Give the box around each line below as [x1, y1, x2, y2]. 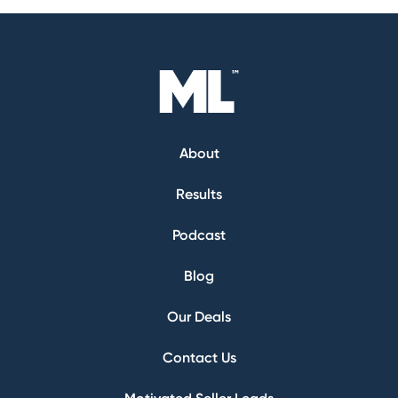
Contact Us [162, 349, 236, 367]
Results [176, 186, 222, 203]
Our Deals [167, 308, 231, 326]
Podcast [172, 227, 226, 244]
